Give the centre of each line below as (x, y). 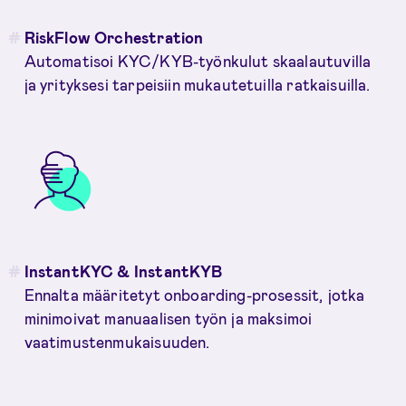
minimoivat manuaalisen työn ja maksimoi (168, 318)
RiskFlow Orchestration (114, 38)
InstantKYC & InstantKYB (123, 271)
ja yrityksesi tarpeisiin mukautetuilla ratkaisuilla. (197, 85)
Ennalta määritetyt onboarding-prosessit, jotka (194, 294)
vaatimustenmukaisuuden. (117, 341)
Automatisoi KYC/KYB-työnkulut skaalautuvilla (198, 61)
